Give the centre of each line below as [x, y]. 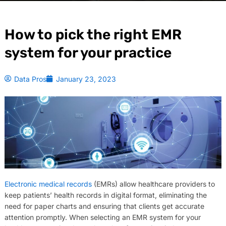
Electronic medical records [48, 184]
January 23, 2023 [86, 79]
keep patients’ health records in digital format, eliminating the [105, 195]
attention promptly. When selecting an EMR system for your [102, 217]
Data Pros [30, 79]
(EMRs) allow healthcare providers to [153, 184]
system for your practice [88, 52]
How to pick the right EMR [93, 34]
